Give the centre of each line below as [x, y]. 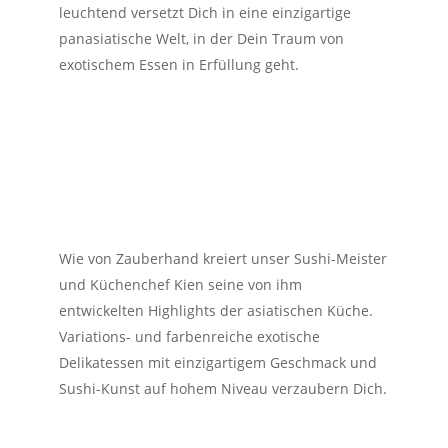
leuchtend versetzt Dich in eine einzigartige [205, 13]
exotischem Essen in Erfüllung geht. [179, 65]
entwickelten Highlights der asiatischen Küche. [216, 311]
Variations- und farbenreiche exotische [189, 337]
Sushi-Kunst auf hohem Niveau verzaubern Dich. [223, 389]
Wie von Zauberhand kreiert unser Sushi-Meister [223, 259]
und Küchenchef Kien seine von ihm [180, 285]
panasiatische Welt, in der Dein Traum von [201, 39]
